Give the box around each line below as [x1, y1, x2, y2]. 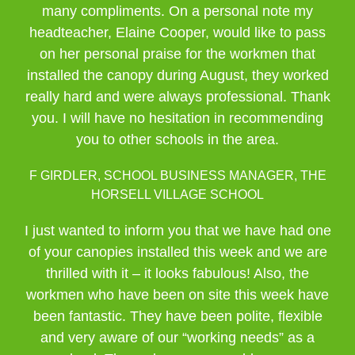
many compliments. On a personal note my [42, 3, 313, 19]
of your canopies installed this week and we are [28, 244, 327, 260]
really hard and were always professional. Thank [25, 89, 330, 105]
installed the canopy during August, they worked [26, 67, 329, 83]
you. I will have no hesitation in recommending [32, 110, 323, 126]
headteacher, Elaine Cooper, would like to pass [29, 25, 326, 40]
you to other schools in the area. [76, 132, 279, 147]
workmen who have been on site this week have [26, 287, 329, 303]
